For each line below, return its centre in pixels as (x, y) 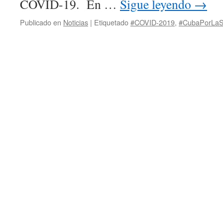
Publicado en (41, 22)
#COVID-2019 (153, 22)
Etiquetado (111, 22)
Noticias (76, 22)
